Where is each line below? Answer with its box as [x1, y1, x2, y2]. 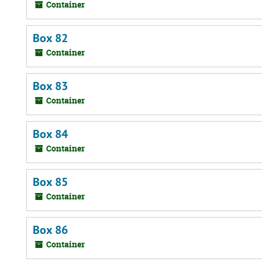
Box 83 [33, 78, 68, 94]
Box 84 [33, 126, 68, 142]
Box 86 [33, 222, 68, 237]
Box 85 [33, 174, 68, 189]
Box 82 [33, 30, 68, 46]
